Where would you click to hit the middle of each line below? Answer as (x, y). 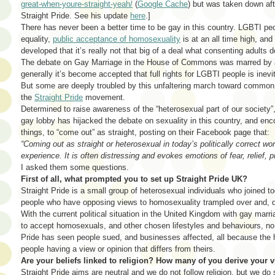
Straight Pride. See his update (76, 15)
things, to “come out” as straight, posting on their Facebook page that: (145, 132)
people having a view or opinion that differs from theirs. (118, 249)
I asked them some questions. (75, 167)
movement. (104, 97)
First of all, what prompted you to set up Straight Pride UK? (134, 179)
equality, (37, 39)
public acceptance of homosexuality (117, 39)
